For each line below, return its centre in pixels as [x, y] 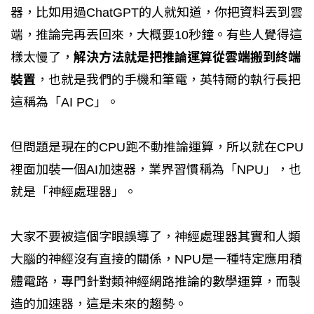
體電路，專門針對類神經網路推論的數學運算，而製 [156, 281]
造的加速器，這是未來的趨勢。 [99, 304]
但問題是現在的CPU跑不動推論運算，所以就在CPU [157, 147]
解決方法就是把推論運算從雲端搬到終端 [187, 57]
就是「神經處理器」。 [74, 192]
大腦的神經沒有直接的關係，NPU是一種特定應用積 [156, 259]
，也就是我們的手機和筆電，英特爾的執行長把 [168, 80]
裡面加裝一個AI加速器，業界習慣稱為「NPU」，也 [156, 169]
